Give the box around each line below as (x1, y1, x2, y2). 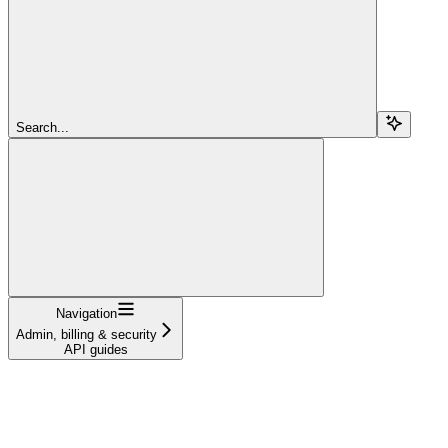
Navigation (56, 305, 117, 321)
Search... (16, 119, 69, 135)
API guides (63, 341, 128, 357)
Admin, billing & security (16, 326, 157, 342)
